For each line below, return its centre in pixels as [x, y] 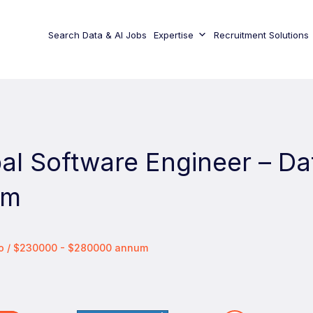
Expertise [173, 35]
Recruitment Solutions [261, 35]
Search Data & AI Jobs [97, 35]
